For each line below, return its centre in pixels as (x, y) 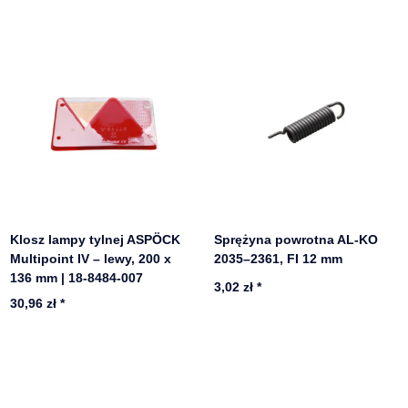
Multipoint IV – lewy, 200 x (91, 258)
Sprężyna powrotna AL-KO (296, 239)
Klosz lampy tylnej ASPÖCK (96, 239)
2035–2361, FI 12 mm (279, 258)
